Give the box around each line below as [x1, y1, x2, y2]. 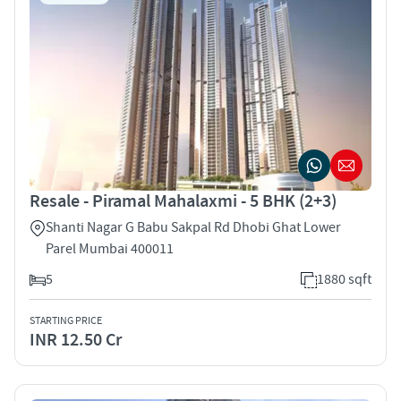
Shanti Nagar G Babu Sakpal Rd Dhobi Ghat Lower [46, 218, 341, 236]
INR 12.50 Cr [30, 328, 122, 352]
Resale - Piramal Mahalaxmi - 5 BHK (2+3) [30, 189, 337, 213]
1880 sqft [317, 269, 371, 288]
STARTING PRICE [30, 313, 102, 328]
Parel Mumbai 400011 [46, 239, 174, 258]
